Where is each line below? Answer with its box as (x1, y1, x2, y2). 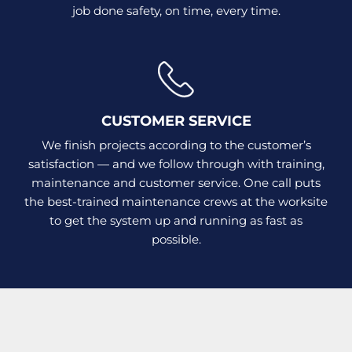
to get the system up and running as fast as (49, 212, 302, 228)
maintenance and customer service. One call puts (31, 174, 321, 190)
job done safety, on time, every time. (71, 2, 280, 18)
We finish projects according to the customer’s (41, 137, 311, 152)
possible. (151, 231, 201, 247)
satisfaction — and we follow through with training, (27, 156, 324, 171)
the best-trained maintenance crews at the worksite (24, 193, 328, 209)
